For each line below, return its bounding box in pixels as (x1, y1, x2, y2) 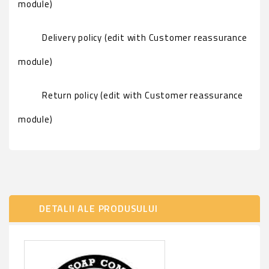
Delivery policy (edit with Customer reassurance (42, 31, 247, 44)
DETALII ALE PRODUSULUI (39, 201, 158, 216)
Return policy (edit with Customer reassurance (42, 88, 243, 102)
